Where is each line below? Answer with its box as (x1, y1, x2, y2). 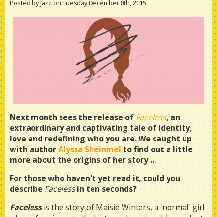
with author (10, 144, 58, 155)
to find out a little (121, 144, 193, 155)
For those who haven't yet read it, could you (10, 173, 180, 184)
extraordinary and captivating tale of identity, (10, 123, 192, 133)
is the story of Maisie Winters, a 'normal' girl (42, 202, 204, 213)
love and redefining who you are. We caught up (10, 133, 192, 144)
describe (10, 184, 45, 194)
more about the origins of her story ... (10, 155, 158, 165)
